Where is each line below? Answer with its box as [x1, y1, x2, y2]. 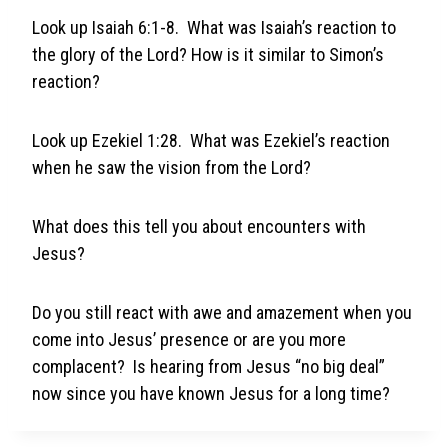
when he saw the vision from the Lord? [32, 156, 311, 178]
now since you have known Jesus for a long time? [32, 382, 390, 404]
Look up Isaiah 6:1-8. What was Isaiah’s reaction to [32, 16, 396, 38]
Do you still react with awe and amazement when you [32, 301, 412, 323]
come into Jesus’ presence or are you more [32, 328, 346, 350]
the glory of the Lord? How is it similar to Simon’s [32, 43, 384, 65]
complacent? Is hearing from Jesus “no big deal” [32, 355, 385, 377]
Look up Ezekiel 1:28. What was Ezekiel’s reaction [32, 129, 390, 151]
